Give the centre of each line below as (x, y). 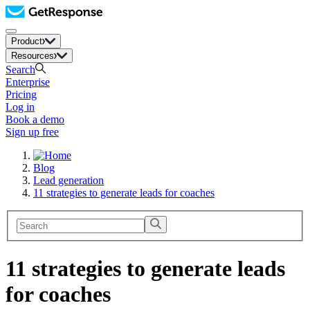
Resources (33, 56)
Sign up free (32, 132)
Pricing (21, 94)
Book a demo (35, 119)
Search (20, 70)
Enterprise (28, 82)
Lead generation (69, 180)
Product (27, 41)
